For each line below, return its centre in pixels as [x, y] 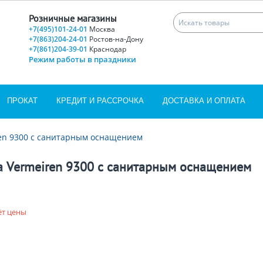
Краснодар [107, 49]
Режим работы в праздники [82, 59]
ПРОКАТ [22, 101]
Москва [102, 29]
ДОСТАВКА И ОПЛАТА [204, 101]
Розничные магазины [73, 18]
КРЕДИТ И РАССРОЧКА [100, 101]
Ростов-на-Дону [116, 39]
